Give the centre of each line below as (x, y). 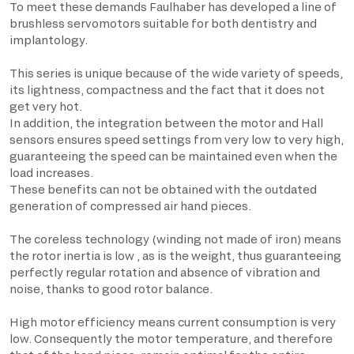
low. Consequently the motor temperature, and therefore (171, 339)
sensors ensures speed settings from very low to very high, (177, 139)
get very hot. (46, 106)
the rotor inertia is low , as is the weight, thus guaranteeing (175, 256)
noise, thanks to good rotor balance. (111, 289)
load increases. (51, 173)
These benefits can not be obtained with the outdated (163, 189)
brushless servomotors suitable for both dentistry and (163, 23)
